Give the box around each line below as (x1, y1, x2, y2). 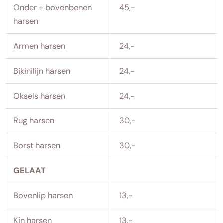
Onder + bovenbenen (13, 2, 92, 13)
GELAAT (13, 165, 46, 176)
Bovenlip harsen (13, 190, 73, 201)
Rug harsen (13, 115, 55, 126)
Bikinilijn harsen (13, 65, 71, 76)
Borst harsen (13, 140, 61, 151)
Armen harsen (13, 40, 66, 51)
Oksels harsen (13, 90, 66, 101)
